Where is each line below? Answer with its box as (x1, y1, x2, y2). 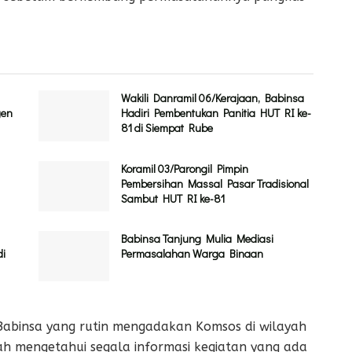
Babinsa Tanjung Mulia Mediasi (121, 231, 273, 247)
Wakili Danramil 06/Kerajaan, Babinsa (121, 90, 304, 106)
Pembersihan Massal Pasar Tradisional (121, 175, 309, 191)
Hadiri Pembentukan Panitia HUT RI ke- (121, 105, 311, 121)
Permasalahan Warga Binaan (121, 246, 263, 262)
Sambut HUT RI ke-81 (121, 190, 225, 206)
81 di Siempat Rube (121, 120, 213, 136)
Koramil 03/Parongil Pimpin (121, 160, 248, 176)
